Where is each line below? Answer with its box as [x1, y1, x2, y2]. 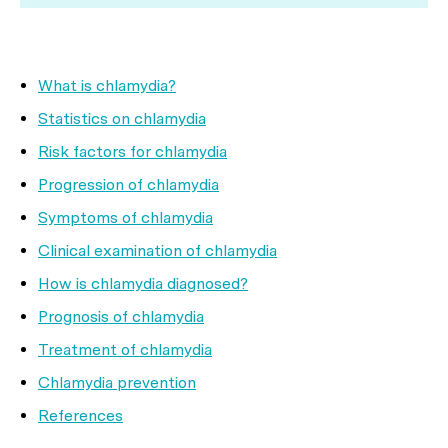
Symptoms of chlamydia [38, 208, 213, 227]
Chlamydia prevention [38, 373, 196, 392]
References [38, 406, 123, 425]
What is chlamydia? [38, 76, 176, 95]
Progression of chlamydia [38, 175, 219, 194]
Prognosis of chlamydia [38, 307, 204, 326]
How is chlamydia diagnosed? [38, 274, 248, 293]
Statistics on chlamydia [38, 109, 206, 128]
